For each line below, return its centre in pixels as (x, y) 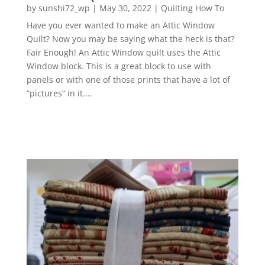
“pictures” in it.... (59, 93)
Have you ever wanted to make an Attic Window (120, 25)
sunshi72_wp (64, 8)
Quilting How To (192, 8)
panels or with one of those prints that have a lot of (128, 80)
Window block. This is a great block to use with (119, 66)
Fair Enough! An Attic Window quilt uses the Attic (123, 52)
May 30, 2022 (125, 8)
